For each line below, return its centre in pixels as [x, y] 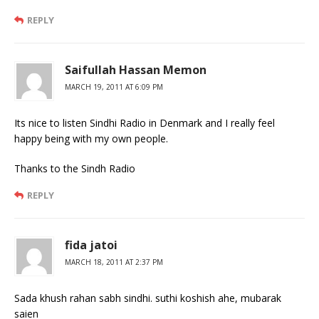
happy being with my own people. [91, 138]
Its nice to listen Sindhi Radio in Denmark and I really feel [145, 122]
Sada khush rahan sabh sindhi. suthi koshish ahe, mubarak [148, 298]
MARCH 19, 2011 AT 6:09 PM [114, 87]
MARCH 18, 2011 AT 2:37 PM [114, 262]
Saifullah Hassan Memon [136, 69]
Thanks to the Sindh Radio [75, 168]
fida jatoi [91, 245]
